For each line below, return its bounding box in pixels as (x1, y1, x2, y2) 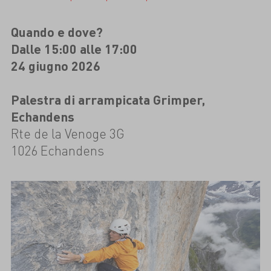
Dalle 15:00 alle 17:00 (10, 40, 137, 57)
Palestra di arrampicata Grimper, (10, 91, 205, 108)
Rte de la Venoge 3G (10, 125, 125, 142)
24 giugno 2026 (10, 57, 100, 74)
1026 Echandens (10, 142, 104, 159)
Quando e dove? (10, 23, 103, 40)
